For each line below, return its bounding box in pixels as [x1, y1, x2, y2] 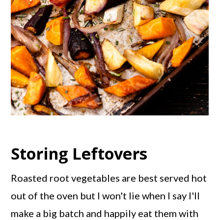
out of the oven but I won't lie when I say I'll [11, 190, 200, 202]
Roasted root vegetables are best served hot [11, 172, 207, 184]
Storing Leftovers [11, 142, 148, 165]
